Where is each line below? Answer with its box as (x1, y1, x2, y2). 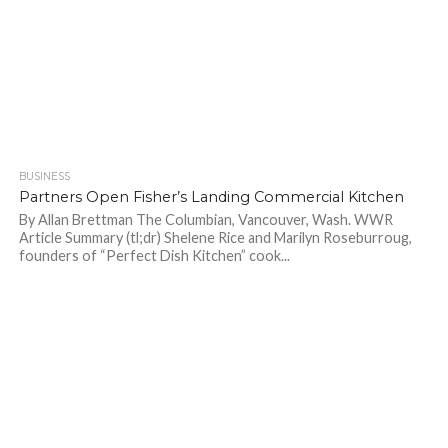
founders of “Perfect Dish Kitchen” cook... (18, 246, 290, 264)
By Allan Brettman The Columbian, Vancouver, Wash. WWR (18, 210, 393, 228)
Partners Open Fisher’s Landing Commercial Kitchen (18, 187, 404, 206)
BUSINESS (18, 169, 70, 183)
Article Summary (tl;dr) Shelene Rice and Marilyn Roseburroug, (18, 228, 412, 246)
